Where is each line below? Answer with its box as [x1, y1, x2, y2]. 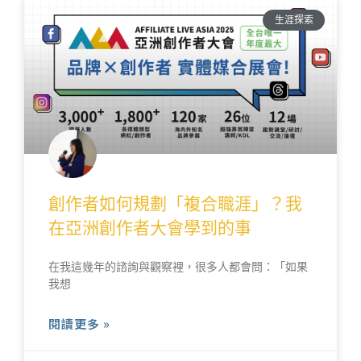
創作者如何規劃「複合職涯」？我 [48, 194, 302, 214]
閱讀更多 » [48, 315, 110, 332]
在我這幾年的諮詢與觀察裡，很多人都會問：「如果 [48, 261, 308, 273]
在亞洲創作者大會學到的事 [48, 218, 251, 238]
